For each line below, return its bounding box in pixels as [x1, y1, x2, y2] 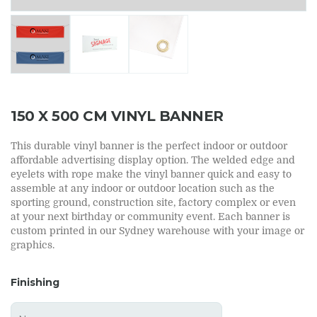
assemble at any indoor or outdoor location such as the [11, 183, 275, 195]
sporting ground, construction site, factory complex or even [11, 197, 296, 209]
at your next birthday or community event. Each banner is [11, 211, 290, 223]
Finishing [11, 276, 59, 289]
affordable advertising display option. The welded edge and [11, 154, 295, 166]
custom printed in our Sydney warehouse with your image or [11, 225, 304, 237]
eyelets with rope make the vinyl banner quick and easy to [11, 168, 292, 180]
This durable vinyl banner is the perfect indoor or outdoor [11, 140, 287, 152]
